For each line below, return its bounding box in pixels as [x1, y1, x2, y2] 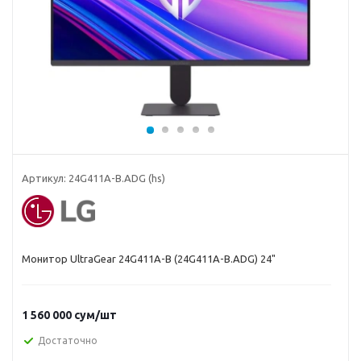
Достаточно [38, 335, 98, 346]
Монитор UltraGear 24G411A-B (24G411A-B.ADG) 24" [22, 253, 276, 265]
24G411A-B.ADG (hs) [68, 172, 165, 185]
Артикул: [22, 172, 66, 185]
